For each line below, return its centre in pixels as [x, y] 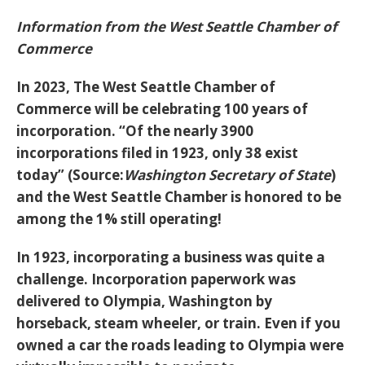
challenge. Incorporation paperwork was [156, 279]
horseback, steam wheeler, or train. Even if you [178, 323]
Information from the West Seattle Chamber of [177, 26]
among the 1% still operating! [119, 219]
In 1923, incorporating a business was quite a [171, 257]
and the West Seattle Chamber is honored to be [179, 197]
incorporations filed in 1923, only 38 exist [157, 153]
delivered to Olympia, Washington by [144, 301]
